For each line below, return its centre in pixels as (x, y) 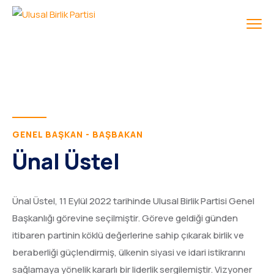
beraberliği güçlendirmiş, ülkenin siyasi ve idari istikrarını (129, 252)
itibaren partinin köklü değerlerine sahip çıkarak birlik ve (128, 235)
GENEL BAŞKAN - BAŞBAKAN (78, 134)
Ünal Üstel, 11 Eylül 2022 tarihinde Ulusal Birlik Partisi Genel (133, 201)
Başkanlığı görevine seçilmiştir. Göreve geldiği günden (125, 218)
